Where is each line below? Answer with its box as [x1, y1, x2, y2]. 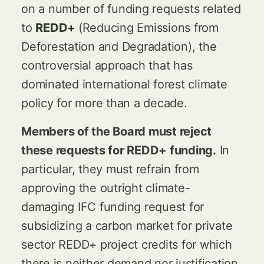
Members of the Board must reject [21, 124, 212, 138]
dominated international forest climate [21, 77, 227, 91]
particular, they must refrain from [21, 162, 199, 176]
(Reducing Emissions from [78, 21, 219, 35]
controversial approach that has [21, 58, 193, 72]
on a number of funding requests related [21, 2, 241, 16]
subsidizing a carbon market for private [21, 219, 233, 233]
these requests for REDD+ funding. [21, 143, 216, 157]
